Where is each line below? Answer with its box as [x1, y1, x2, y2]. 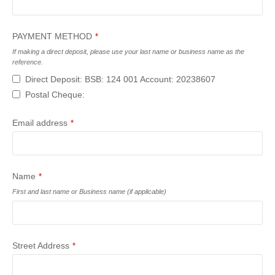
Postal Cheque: [25, 89, 85, 99]
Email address [12, 118, 68, 128]
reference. [12, 58, 43, 66]
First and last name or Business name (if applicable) [12, 188, 166, 196]
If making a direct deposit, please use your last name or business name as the [12, 48, 244, 56]
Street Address [12, 241, 69, 251]
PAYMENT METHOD [12, 31, 92, 42]
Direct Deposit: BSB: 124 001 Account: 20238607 [25, 74, 215, 84]
